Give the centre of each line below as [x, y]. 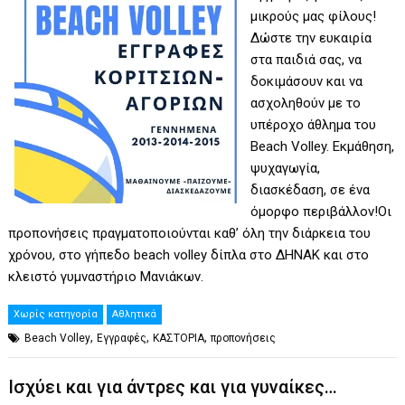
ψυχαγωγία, [285, 168]
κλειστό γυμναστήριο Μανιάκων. [106, 276]
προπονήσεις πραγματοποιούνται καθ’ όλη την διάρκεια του [190, 233]
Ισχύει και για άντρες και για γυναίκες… [173, 387]
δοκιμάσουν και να [306, 81]
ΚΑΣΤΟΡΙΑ [179, 338]
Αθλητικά [135, 314]
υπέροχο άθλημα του [313, 124]
